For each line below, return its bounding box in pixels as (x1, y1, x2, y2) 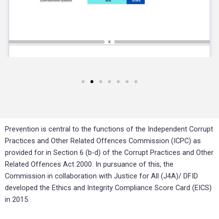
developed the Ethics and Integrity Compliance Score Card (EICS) (5, 183, 212, 193)
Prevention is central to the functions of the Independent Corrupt (5, 125, 213, 134)
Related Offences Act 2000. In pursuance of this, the (5, 160, 174, 169)
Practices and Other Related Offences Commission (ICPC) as (5, 136, 201, 146)
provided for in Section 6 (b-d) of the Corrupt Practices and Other (5, 148, 214, 157)
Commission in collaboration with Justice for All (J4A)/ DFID (5, 172, 198, 181)
